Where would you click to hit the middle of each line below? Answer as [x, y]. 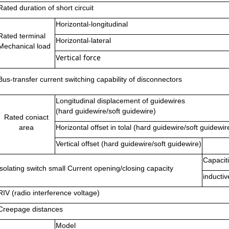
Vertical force [78, 58]
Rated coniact [26, 117]
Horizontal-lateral [83, 40]
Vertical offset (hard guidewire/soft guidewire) [129, 144]
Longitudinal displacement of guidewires [120, 101]
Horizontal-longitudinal [92, 24]
